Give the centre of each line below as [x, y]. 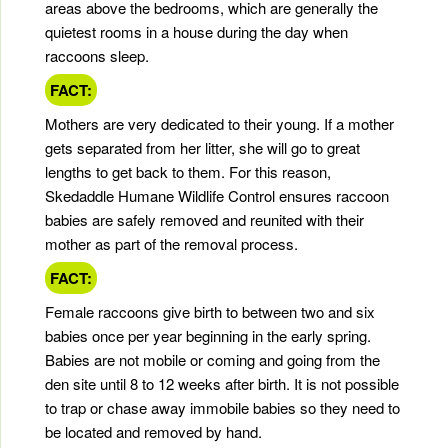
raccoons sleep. [97, 56]
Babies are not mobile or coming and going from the [212, 360]
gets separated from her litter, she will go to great [202, 148]
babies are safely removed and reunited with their [204, 220]
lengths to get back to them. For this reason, [188, 172]
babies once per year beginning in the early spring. [208, 336]
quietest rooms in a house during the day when [196, 32]
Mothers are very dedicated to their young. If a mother [219, 124]
